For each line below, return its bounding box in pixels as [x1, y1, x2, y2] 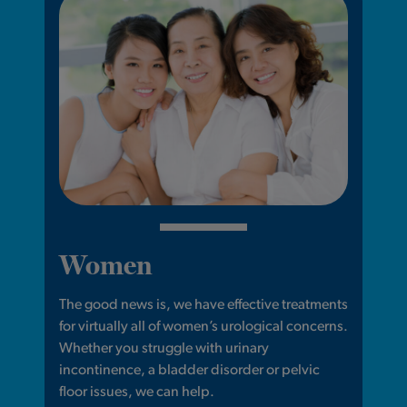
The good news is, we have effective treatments [58, 298, 348, 313]
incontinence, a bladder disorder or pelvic [58, 363, 320, 379]
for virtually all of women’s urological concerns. [58, 320, 348, 335]
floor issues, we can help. [58, 385, 214, 401]
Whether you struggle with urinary [58, 342, 269, 357]
